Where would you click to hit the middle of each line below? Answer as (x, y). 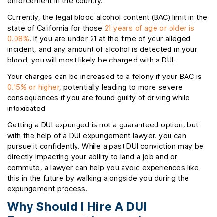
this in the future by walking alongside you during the (98, 178)
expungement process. (47, 189)
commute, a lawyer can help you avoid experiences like (103, 168)
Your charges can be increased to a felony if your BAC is (105, 77)
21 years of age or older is (150, 28)
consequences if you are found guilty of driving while (99, 98)
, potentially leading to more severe (121, 87)
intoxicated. (27, 108)
